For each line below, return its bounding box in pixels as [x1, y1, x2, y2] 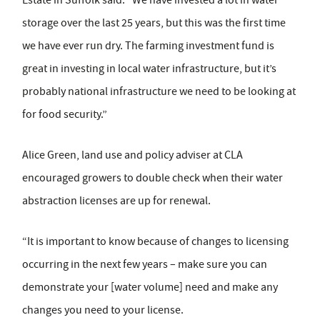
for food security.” [22, 107, 107, 122]
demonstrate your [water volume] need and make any [22, 280, 278, 295]
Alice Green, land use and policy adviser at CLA [22, 148, 243, 163]
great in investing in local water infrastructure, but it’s [22, 61, 276, 76]
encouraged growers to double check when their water [22, 171, 283, 186]
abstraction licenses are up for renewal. [22, 194, 211, 209]
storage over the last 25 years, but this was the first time [22, 16, 286, 31]
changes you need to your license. [22, 303, 184, 318]
